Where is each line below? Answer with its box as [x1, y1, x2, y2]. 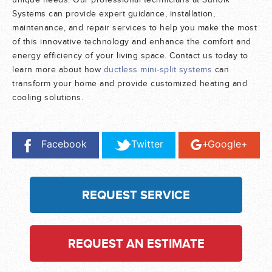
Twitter [131, 138, 163, 151]
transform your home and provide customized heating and [12, 80, 247, 89]
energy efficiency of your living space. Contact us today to [12, 52, 248, 61]
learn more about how [12, 66, 104, 75]
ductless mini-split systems [103, 66, 212, 75]
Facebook [41, 138, 87, 151]
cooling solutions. [12, 93, 83, 103]
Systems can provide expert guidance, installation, [12, 10, 215, 19]
